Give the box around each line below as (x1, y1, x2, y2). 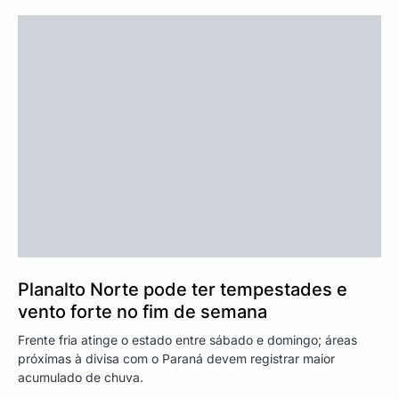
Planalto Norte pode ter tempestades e (18, 278, 347, 300)
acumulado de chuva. (18, 369, 143, 385)
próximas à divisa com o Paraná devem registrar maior (18, 350, 335, 366)
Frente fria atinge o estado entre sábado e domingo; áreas (18, 331, 357, 347)
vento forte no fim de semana (18, 300, 267, 322)
